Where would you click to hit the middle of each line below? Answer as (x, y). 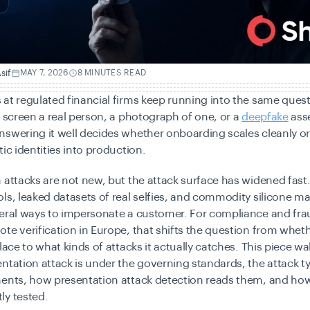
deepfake (265, 117)
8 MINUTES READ (112, 73)
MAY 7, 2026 (44, 73)
